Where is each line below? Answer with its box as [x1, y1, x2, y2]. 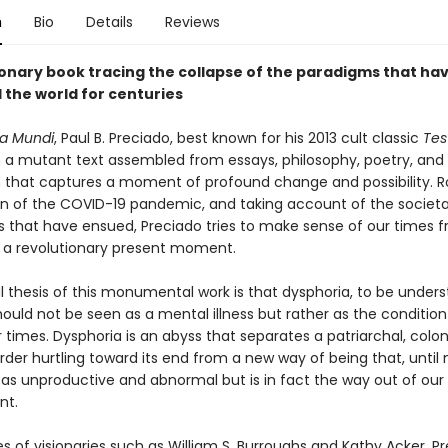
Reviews [164, 12, 220, 32]
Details [85, 12, 133, 32]
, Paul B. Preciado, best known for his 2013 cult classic [53, 128, 423, 148]
